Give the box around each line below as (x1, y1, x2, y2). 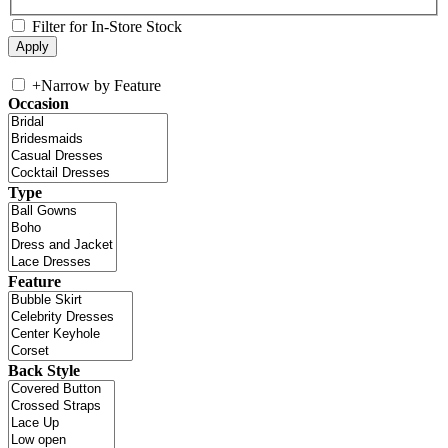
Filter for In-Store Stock (32, 18, 182, 36)
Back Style (8, 362, 80, 380)
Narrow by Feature (41, 77, 161, 95)
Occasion (8, 95, 69, 113)
